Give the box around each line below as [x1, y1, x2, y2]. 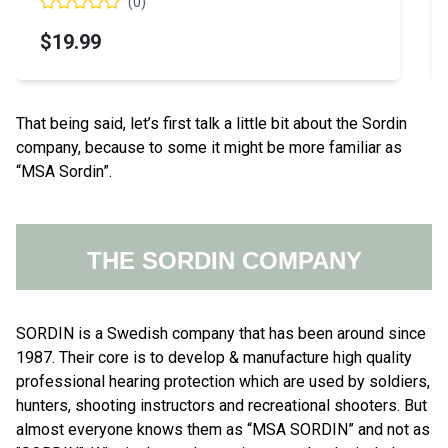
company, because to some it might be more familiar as [16, 137, 402, 157]
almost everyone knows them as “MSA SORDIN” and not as [16, 419, 430, 439]
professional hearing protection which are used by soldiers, [16, 371, 430, 391]
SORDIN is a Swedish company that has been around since [16, 323, 426, 343]
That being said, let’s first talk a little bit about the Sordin [16, 113, 407, 133]
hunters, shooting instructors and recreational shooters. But [16, 395, 427, 415]
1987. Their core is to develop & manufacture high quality [16, 347, 412, 367]
